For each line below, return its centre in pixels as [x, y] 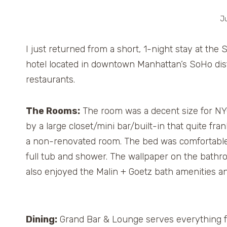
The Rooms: [53, 111]
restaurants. [50, 80]
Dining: [42, 220]
